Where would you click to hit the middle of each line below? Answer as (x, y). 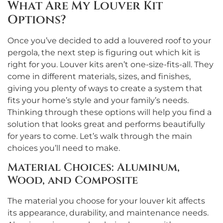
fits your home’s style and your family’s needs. (98, 101)
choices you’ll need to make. (64, 148)
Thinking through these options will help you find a (110, 112)
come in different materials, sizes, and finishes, (99, 77)
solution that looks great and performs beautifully (106, 124)
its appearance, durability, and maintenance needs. (108, 213)
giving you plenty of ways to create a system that (105, 89)
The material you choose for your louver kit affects (106, 201)
